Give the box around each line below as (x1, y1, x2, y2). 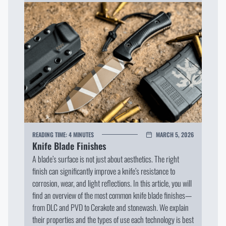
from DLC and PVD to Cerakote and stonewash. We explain (32, 201, 189, 213)
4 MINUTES (69, 130, 94, 139)
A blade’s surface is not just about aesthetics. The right (32, 152, 179, 165)
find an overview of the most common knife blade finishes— (32, 189, 192, 201)
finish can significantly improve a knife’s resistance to (32, 164, 175, 177)
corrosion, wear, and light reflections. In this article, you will (32, 177, 192, 189)
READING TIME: (32, 130, 69, 139)
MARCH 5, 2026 (156, 130, 194, 139)
